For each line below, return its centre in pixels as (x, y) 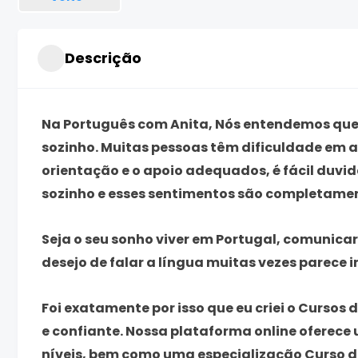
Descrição (103, 58)
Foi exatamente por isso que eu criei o (170, 308)
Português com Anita (136, 124)
